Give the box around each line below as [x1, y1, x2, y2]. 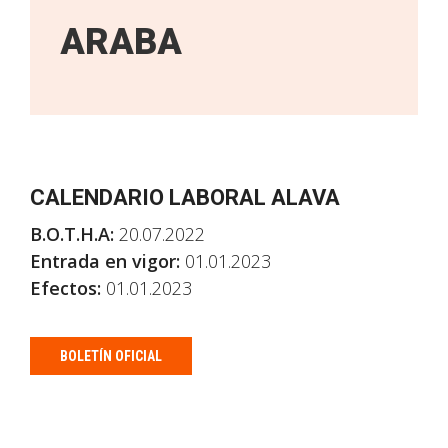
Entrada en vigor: [30, 249, 180, 273]
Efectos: [30, 276, 101, 300]
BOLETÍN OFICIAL [60, 348, 162, 364]
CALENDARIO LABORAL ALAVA [30, 185, 340, 210]
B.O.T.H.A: [30, 222, 114, 246]
